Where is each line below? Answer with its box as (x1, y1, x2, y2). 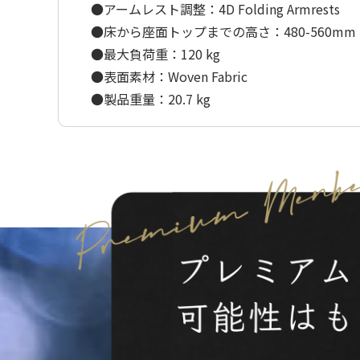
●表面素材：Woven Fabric (91, 67, 247, 86)
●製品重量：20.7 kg (91, 89, 211, 108)
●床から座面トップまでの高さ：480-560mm (91, 22, 356, 41)
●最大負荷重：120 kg (91, 44, 220, 63)
